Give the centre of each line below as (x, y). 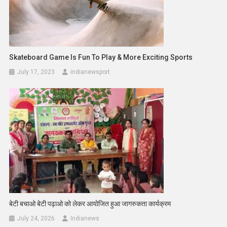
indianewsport (90, 72)
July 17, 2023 (36, 72)
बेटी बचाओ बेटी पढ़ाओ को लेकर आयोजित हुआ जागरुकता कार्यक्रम (90, 204)
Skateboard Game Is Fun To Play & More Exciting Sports (101, 58)
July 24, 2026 (36, 219)
